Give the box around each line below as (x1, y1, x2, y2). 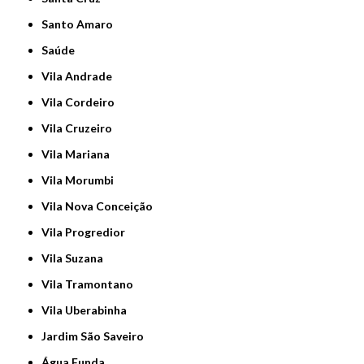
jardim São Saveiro (46, 329, 145, 344)
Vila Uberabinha (50, 303, 128, 318)
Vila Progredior (50, 225, 126, 240)
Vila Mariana (50, 147, 110, 162)
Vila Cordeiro (50, 95, 115, 110)
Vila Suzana (50, 251, 104, 266)
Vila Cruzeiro (50, 121, 113, 136)
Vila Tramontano (50, 277, 134, 292)
